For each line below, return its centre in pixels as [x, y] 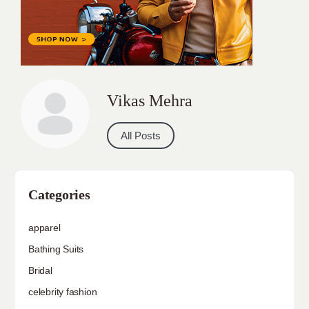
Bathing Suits [56, 249]
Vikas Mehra [150, 100]
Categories [59, 194]
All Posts [141, 135]
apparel [44, 227]
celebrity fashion [63, 291]
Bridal [40, 270]
